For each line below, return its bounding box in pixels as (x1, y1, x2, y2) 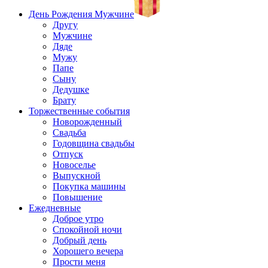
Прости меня (53, 256, 105, 267)
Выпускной (53, 170, 100, 181)
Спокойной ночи (53, 224, 122, 234)
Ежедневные (29, 202, 81, 213)
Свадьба (53, 127, 86, 138)
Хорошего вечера (53, 245, 123, 256)
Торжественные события (29, 105, 130, 116)
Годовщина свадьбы (53, 138, 135, 148)
